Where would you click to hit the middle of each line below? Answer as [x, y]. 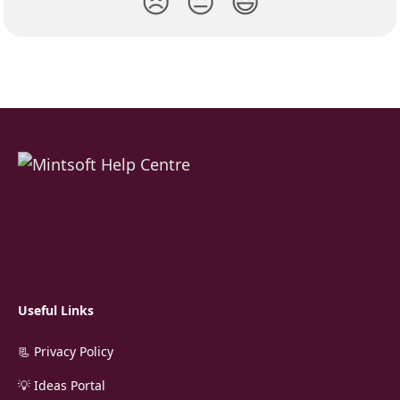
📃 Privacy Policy [66, 352]
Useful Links [56, 311]
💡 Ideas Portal [62, 386]
